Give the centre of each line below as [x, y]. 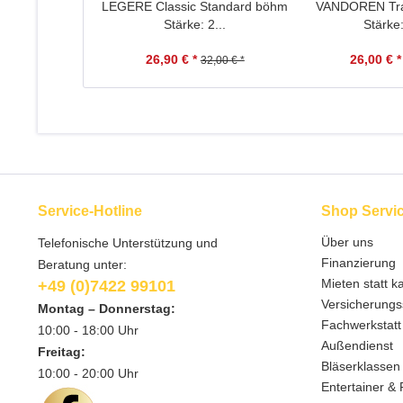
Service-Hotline [90, 211]
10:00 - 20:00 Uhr [88, 373]
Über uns [347, 242]
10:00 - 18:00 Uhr [88, 330]
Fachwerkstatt [361, 325]
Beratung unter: [82, 264]
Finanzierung [358, 263]
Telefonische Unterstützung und [128, 243]
